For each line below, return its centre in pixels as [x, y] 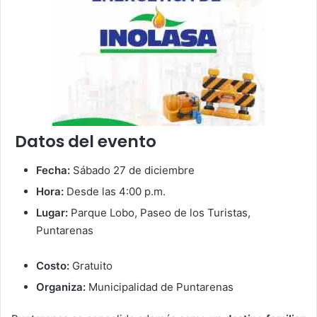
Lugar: [52, 212]
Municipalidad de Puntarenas [160, 287]
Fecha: [53, 170]
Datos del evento [84, 142]
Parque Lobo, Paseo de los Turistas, [159, 212]
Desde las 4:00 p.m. [115, 191]
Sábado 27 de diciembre [132, 170]
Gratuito [91, 265]
